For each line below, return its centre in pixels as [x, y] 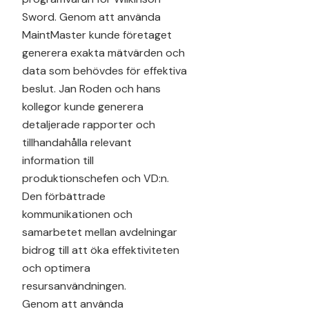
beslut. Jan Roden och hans [91, 88]
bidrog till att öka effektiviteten [101, 250]
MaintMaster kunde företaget [97, 34]
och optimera [56, 268]
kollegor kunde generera [83, 106]
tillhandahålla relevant [77, 142]
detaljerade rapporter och [89, 124]
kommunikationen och [77, 214]
